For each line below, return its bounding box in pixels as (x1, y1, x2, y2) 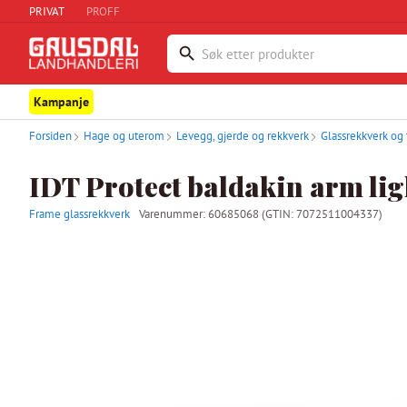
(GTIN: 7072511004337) (262, 206, 382, 222)
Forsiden (29, 128, 72, 144)
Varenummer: (139, 206, 208, 222)
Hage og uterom (84, 128, 164, 144)
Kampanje (34, 94, 89, 110)
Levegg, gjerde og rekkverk (176, 128, 309, 144)
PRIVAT (29, 3, 65, 19)
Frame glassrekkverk (29, 206, 130, 222)
